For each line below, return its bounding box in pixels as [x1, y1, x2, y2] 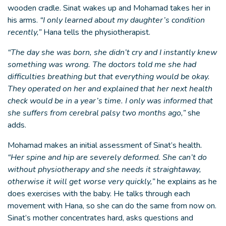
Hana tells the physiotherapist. [41, 27, 150, 38]
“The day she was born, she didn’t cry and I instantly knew [8, 47, 217, 58]
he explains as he [155, 176, 217, 187]
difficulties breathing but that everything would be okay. [8, 71, 210, 82]
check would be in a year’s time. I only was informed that [8, 95, 213, 106]
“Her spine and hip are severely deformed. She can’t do [8, 152, 207, 163]
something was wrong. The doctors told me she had [8, 59, 196, 70]
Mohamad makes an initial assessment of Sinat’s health [8, 140, 200, 151]
